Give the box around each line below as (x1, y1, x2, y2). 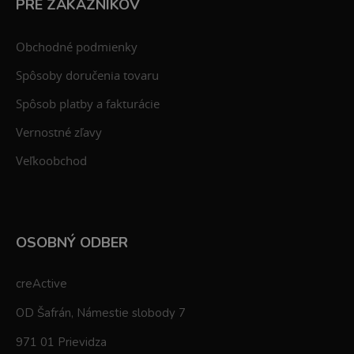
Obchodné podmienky (16, 38, 137, 55)
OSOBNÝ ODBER (16, 232, 128, 252)
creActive (16, 275, 67, 292)
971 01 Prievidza (16, 333, 107, 350)
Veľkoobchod (16, 152, 87, 168)
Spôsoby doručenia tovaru (16, 66, 159, 83)
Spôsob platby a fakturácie (16, 95, 160, 111)
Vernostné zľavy (16, 123, 102, 140)
